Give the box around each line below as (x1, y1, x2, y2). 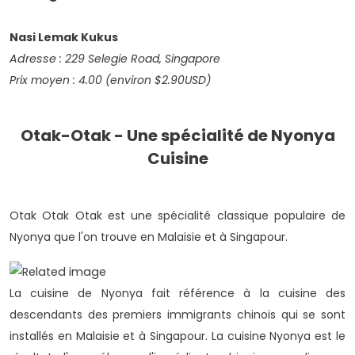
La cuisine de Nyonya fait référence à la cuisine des (10, 284, 345, 301)
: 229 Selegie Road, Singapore (59, 51, 220, 67)
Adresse (10, 51, 59, 67)
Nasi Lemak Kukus (10, 29, 118, 46)
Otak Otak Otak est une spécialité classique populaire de (10, 208, 345, 224)
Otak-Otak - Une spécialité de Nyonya (20, 124, 335, 147)
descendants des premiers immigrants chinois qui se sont (10, 306, 345, 323)
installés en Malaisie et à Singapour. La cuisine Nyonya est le (10, 327, 345, 344)
